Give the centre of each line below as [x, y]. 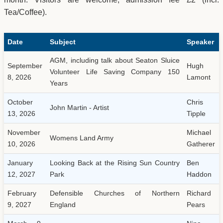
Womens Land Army [82, 138]
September [25, 65]
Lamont [199, 77]
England [63, 204]
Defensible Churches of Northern [115, 193]
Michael [199, 132]
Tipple [196, 113]
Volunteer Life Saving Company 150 [115, 71]
